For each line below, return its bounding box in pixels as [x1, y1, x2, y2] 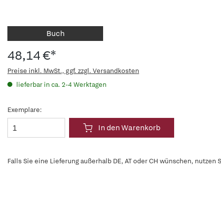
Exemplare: [7, 106, 42, 114]
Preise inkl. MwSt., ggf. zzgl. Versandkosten [7, 67, 139, 75]
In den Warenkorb [98, 123, 160, 133]
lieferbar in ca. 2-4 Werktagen [15, 80, 107, 89]
